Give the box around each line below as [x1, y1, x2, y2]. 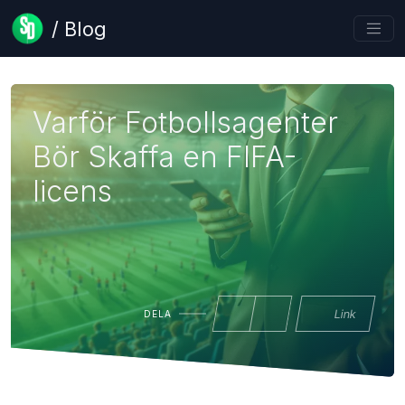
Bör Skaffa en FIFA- [33, 139, 297, 174]
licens [33, 174, 112, 209]
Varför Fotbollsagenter [33, 105, 338, 140]
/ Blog [52, 16, 107, 41]
